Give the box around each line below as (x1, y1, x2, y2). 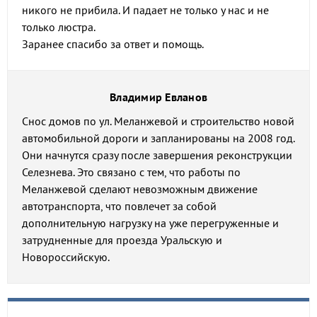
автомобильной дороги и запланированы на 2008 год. (22, 131, 294, 145)
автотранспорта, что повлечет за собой (22, 199, 217, 213)
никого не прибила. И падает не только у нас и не (22, 3, 269, 17)
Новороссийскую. (22, 250, 110, 264)
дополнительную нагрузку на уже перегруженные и (22, 216, 279, 230)
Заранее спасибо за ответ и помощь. (22, 37, 204, 51)
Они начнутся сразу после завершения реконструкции (22, 148, 292, 162)
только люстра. (22, 20, 96, 34)
